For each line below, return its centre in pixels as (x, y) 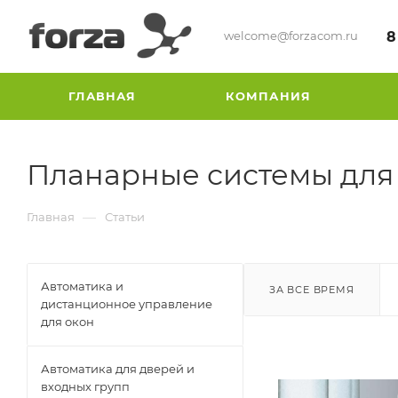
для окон (68, 322)
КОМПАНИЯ (268, 96)
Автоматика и (82, 286)
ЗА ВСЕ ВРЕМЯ (312, 290)
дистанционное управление (127, 304)
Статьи (125, 217)
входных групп (85, 386)
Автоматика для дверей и (118, 369)
